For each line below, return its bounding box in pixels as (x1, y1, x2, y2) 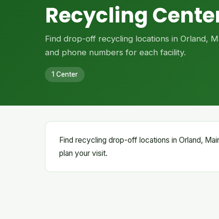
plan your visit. (59, 149, 108, 158)
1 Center (52, 70, 78, 78)
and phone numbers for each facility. (45, 47, 186, 57)
